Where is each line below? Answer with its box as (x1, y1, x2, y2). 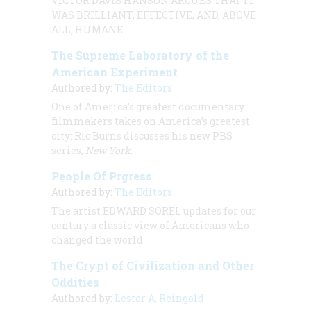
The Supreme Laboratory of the (51, 47, 229, 62)
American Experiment (51, 64, 178, 79)
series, (51, 143, 85, 157)
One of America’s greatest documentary (51, 99, 244, 113)
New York (85, 143, 131, 157)
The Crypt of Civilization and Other (51, 258, 254, 273)
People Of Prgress (51, 168, 152, 183)
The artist (51, 203, 101, 217)
